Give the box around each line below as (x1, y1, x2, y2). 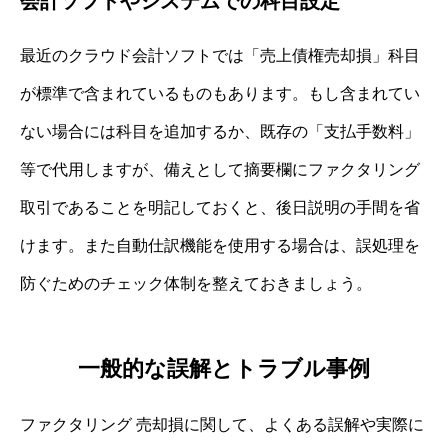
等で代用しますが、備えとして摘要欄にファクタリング (20, 161, 420, 179)
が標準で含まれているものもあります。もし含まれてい (20, 85, 420, 103)
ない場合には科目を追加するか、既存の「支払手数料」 (20, 123, 420, 141)
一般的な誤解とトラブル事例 (78, 355, 370, 381)
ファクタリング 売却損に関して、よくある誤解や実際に (20, 415, 424, 433)
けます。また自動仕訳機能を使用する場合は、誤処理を (20, 237, 420, 255)
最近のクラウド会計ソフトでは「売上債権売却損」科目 (20, 47, 420, 65)
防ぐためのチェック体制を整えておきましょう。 (20, 275, 372, 293)
